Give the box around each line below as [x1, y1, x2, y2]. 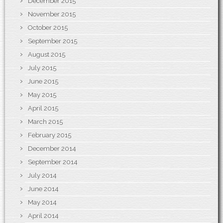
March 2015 [28, 117, 63, 125]
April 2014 [28, 212, 59, 220]
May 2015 [28, 91, 56, 99]
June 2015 [28, 77, 58, 85]
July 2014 [28, 171, 57, 179]
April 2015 [28, 104, 58, 112]
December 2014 [28, 144, 76, 152]
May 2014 [28, 198, 57, 206]
